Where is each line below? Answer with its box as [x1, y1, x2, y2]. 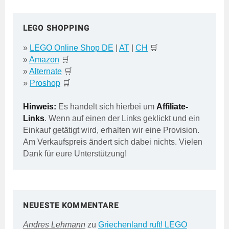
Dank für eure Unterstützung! [23, 149, 127, 158]
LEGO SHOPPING [23, 24, 89, 33]
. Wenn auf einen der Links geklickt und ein [44, 114, 200, 123]
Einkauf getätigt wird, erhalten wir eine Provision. [23, 126, 199, 135]
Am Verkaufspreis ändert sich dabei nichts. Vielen [23, 138, 202, 147]
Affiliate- [156, 102, 188, 111]
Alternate [29, 67, 62, 76]
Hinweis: [23, 102, 56, 111]
